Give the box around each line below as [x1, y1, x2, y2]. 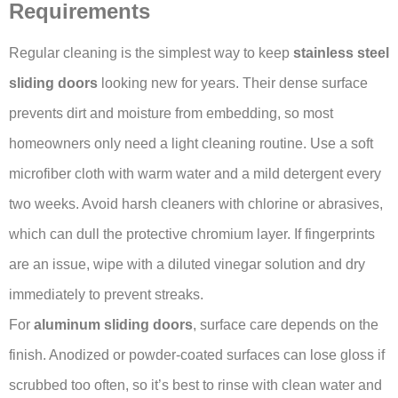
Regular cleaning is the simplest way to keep [9, 45, 293, 61]
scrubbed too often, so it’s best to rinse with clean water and [9, 378, 382, 394]
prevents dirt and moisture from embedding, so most [9, 106, 333, 122]
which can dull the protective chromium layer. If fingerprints [9, 227, 375, 243]
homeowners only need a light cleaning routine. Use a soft [9, 136, 373, 152]
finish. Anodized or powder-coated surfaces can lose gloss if [9, 347, 385, 363]
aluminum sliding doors [34, 317, 193, 333]
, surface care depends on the [193, 317, 378, 333]
